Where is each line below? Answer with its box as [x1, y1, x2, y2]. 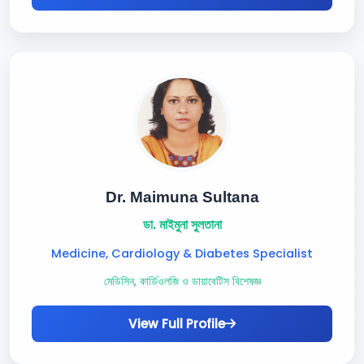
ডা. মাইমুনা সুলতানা [142, 215, 222, 234]
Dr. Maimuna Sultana [105, 188, 259, 206]
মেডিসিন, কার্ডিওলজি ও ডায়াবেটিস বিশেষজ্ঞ [103, 274, 261, 289]
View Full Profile [128, 315, 225, 332]
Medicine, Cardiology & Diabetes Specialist [51, 245, 313, 262]
